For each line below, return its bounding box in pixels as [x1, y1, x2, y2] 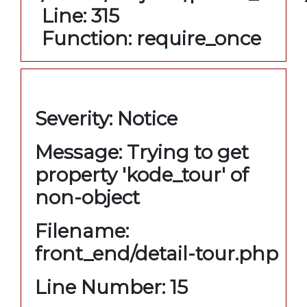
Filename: [35, 219, 129, 243]
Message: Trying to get [35, 140, 249, 164]
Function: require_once [42, 26, 261, 50]
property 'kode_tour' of [35, 162, 249, 186]
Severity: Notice [35, 106, 177, 130]
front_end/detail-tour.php [35, 241, 278, 265]
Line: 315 [42, 3, 119, 27]
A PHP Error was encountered [35, 82, 277, 102]
